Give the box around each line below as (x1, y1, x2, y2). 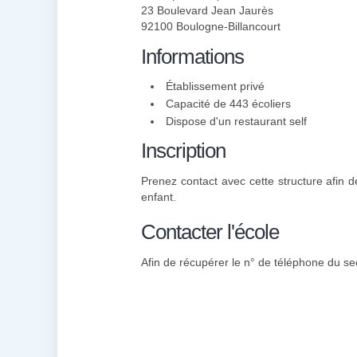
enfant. (141, 190, 176, 203)
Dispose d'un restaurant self (166, 115, 307, 127)
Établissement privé (166, 80, 265, 92)
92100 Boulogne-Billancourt (141, 20, 280, 33)
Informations (141, 45, 244, 69)
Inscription (141, 139, 226, 163)
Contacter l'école (141, 220, 279, 244)
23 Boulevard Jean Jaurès (141, 4, 273, 17)
